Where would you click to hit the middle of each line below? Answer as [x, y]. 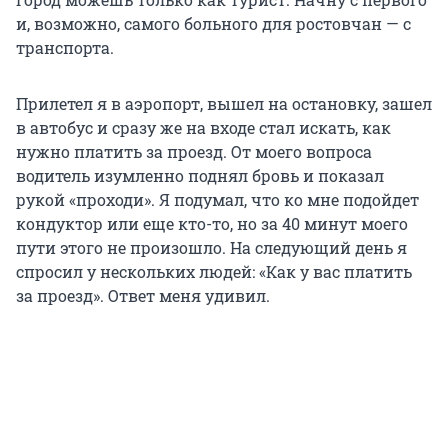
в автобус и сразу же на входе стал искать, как [203, 128]
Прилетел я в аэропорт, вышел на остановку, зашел [224, 104]
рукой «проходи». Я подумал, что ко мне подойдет [217, 200]
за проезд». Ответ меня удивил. [143, 296]
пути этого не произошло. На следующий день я [211, 248]
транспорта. [65, 48]
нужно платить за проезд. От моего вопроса [194, 152]
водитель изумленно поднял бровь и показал [200, 176]
